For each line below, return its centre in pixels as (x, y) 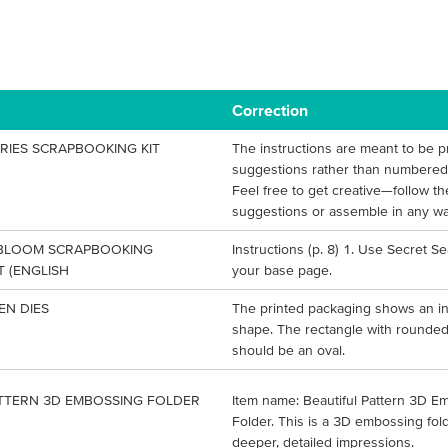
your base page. (282, 270)
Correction (270, 110)
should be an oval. (288, 350)
